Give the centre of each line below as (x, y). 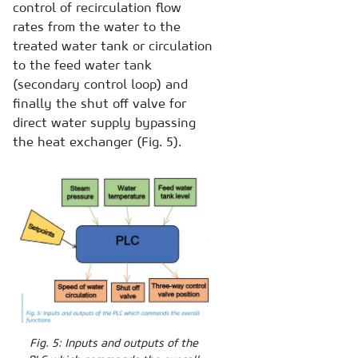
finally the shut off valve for (99, 103)
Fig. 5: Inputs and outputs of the (113, 342)
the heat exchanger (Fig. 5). (97, 142)
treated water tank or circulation (113, 46)
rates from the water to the (97, 27)
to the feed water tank (82, 65)
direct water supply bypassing (104, 123)
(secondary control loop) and (100, 84)
